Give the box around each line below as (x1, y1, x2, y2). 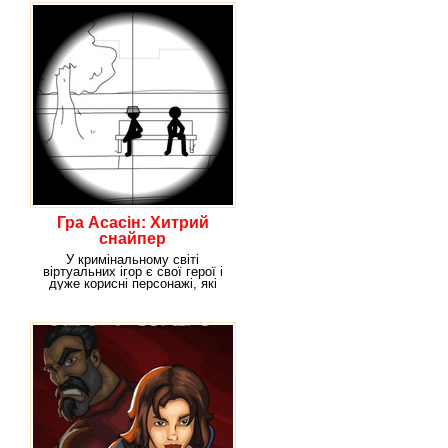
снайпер (99, 230, 166, 247)
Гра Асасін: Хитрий (56, 214, 209, 231)
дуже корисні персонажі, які (48, 276, 217, 291)
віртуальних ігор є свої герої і (42, 264, 223, 279)
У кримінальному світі (66, 252, 199, 267)
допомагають (92, 288, 173, 303)
